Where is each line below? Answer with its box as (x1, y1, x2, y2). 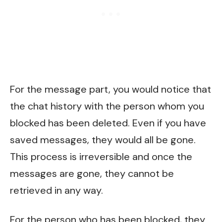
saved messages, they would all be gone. (10, 133, 196, 146)
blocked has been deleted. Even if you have (10, 116, 206, 129)
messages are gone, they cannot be (10, 166, 174, 180)
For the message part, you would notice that (10, 82, 211, 96)
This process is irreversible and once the (10, 150, 192, 163)
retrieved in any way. (10, 183, 103, 197)
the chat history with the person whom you (10, 99, 204, 112)
